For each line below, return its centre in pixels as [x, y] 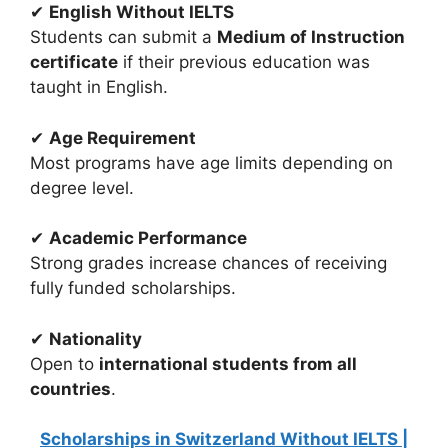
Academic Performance [148, 238]
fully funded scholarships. [133, 288]
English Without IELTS [141, 12]
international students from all [228, 363]
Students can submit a [123, 37]
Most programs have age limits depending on [211, 162]
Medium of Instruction [311, 37]
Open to [64, 363]
